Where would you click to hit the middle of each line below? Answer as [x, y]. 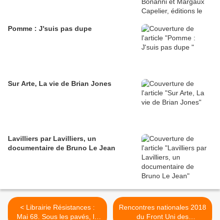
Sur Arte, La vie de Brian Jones [60, 84]
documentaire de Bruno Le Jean [62, 148]
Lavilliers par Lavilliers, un [52, 139]
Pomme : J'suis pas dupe [50, 29]
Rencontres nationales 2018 [163, 207]
